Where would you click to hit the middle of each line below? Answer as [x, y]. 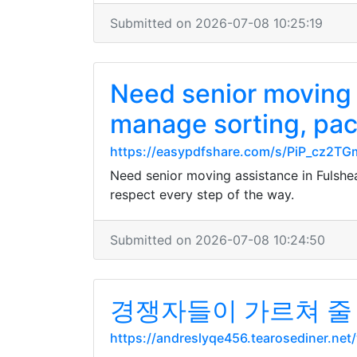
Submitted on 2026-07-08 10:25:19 [216, 23]
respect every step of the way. [202, 194]
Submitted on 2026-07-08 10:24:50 [218, 240]
